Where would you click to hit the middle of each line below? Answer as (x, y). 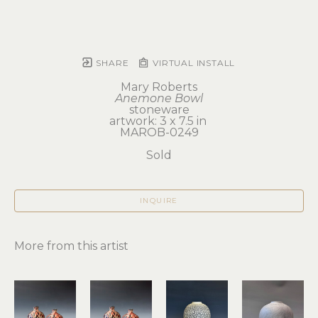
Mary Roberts (159, 87)
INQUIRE (159, 201)
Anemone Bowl (159, 98)
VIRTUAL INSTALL (193, 63)
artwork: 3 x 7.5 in (159, 121)
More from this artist (71, 246)
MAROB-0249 (159, 132)
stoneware (159, 110)
